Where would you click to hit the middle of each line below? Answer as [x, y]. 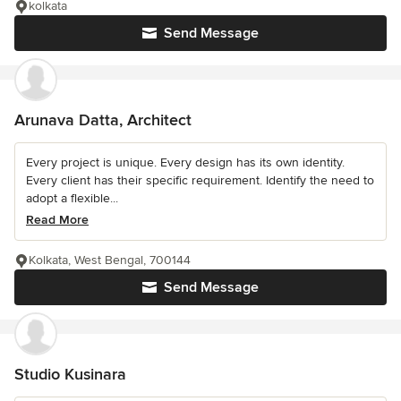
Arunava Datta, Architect [103, 119]
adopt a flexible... [72, 198]
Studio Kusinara [70, 374]
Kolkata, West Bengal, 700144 [110, 260]
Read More [57, 219]
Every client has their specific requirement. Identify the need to [200, 180]
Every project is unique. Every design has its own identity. [185, 162]
